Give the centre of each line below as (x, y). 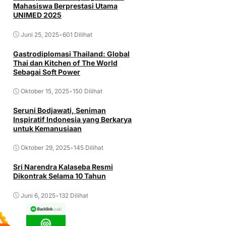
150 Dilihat (88, 91)
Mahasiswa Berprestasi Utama (65, 6)
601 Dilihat (77, 34)
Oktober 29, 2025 (45, 148)
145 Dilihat (89, 148)
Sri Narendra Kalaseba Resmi (63, 167)
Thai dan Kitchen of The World (65, 63)
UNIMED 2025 (37, 15)
